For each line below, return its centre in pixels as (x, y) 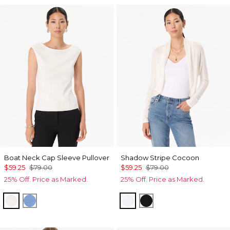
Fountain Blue (60, 200)
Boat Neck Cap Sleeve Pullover (57, 158)
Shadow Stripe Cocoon (160, 158)
